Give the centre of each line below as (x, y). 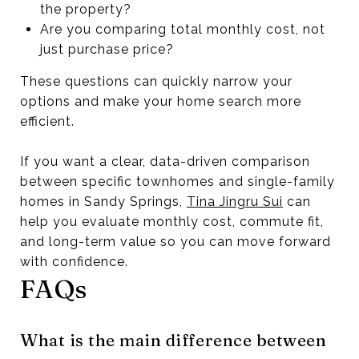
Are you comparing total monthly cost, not (182, 29)
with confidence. (74, 261)
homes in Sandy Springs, (103, 201)
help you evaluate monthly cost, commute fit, (172, 221)
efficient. (47, 121)
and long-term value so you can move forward (175, 241)
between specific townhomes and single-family (177, 181)
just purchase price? (107, 49)
